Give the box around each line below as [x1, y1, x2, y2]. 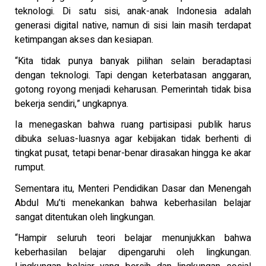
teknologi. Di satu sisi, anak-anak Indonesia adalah [15, 4, 251, 19]
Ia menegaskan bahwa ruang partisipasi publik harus [15, 118, 251, 132]
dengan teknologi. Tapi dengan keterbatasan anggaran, [15, 68, 251, 83]
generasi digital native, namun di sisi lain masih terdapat [15, 18, 251, 33]
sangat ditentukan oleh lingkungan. [15, 210, 155, 224]
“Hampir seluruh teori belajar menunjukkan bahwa [15, 231, 251, 246]
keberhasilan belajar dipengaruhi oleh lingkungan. [15, 245, 251, 260]
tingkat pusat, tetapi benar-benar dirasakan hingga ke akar [15, 146, 251, 161]
